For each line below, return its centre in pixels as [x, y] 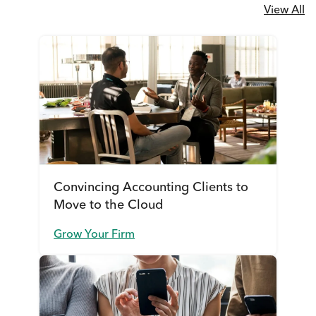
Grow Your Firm [95, 235]
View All [284, 11]
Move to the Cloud [109, 206]
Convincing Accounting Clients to [151, 188]
